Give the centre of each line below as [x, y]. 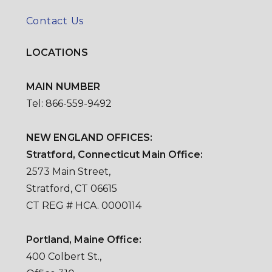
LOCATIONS [57, 52]
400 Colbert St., [63, 256]
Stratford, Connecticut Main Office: [114, 154]
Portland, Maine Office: [83, 239]
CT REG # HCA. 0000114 [83, 205]
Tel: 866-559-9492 [69, 103]
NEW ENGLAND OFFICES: [89, 137]
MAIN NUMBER [63, 86]
